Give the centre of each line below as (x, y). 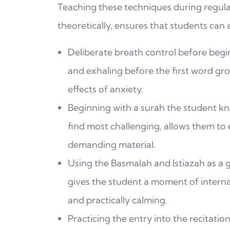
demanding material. (112, 144)
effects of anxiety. (106, 89)
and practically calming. (118, 200)
